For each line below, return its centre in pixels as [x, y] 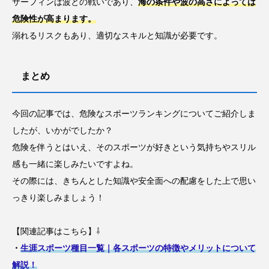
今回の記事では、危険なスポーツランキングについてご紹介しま [134, 113]
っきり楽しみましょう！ [58, 197]
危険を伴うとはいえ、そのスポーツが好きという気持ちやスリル [134, 147]
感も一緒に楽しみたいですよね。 [75, 164]
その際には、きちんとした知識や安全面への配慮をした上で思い [134, 180]
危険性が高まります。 [54, 18]
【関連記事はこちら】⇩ [56, 231]
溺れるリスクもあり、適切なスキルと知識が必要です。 [117, 35]
